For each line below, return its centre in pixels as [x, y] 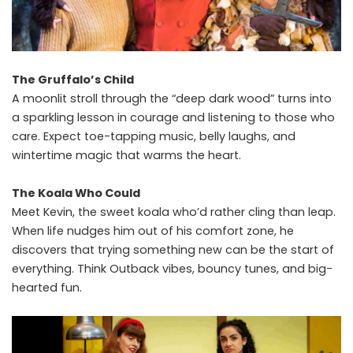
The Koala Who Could [76, 193]
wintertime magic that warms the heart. [126, 156]
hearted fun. [47, 288]
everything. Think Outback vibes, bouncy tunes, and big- [172, 269]
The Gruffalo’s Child [73, 80]
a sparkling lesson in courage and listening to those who [173, 118]
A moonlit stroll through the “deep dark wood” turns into [172, 99]
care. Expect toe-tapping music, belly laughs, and [154, 137]
